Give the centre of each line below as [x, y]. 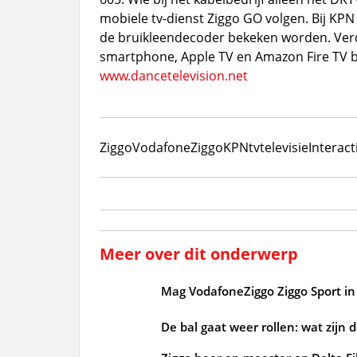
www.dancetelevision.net [173, 76]
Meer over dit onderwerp [198, 254]
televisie [284, 148]
